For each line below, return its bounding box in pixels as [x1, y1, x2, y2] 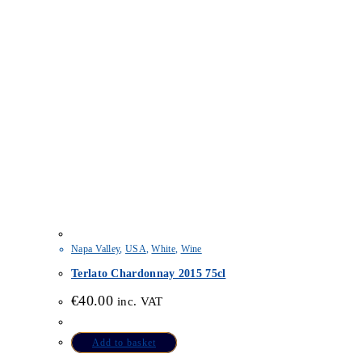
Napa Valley [71, 243, 120, 255]
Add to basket [92, 336, 156, 348]
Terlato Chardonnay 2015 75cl [71, 267, 226, 280]
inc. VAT [117, 294, 163, 308]
